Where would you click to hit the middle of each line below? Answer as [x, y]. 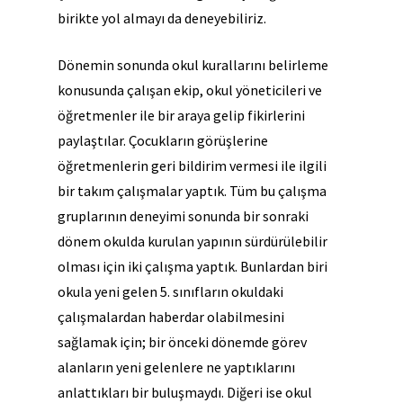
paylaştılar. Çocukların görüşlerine [163, 141]
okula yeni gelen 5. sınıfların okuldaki [170, 292]
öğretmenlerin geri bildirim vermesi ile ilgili [192, 166]
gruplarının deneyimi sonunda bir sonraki [183, 216]
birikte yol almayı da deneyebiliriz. [162, 18]
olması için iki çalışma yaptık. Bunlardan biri [193, 267]
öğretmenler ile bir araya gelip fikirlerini [181, 116]
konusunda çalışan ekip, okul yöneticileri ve [190, 90]
